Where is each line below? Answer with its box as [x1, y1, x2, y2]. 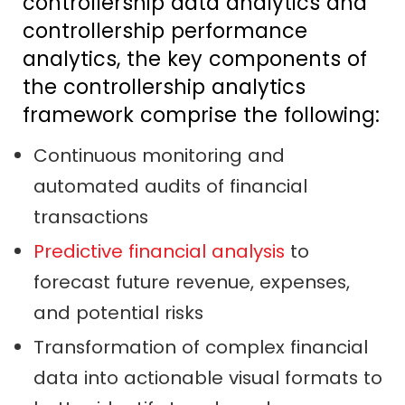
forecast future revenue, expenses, [33, 269, 350, 296]
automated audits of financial [33, 174, 307, 200]
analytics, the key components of [22, 44, 367, 74]
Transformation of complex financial [33, 334, 368, 361]
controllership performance [22, 16, 307, 46]
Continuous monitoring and [33, 143, 285, 169]
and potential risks [33, 300, 203, 326]
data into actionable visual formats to [33, 365, 382, 391]
